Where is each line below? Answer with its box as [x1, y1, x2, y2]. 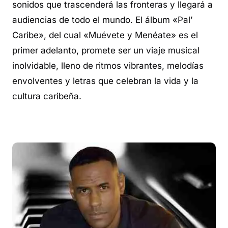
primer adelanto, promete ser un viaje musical [12, 45, 199, 55]
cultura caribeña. [12, 91, 81, 101]
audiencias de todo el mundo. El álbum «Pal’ [12, 15, 192, 25]
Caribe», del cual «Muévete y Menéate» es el [12, 30, 198, 40]
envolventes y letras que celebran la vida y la [12, 76, 198, 86]
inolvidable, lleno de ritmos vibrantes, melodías [12, 61, 204, 71]
